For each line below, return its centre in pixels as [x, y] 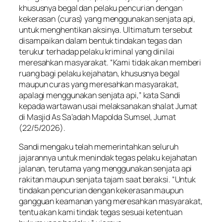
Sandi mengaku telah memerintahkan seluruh [99, 146]
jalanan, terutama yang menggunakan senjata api [106, 168]
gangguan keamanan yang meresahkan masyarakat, [111, 201]
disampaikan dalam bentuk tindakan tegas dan [100, 40]
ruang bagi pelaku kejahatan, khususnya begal [99, 73]
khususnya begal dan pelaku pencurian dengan [101, 8]
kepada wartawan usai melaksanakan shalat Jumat [108, 106]
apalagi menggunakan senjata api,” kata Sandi [100, 95]
